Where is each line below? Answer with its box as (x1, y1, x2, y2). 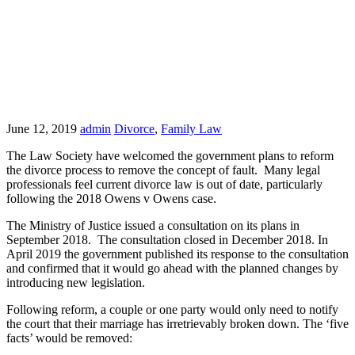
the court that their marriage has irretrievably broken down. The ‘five (6, 317, 349, 330)
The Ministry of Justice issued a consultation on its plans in (6, 219, 300, 232)
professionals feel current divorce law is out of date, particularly (6, 177, 323, 191)
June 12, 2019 (6, 122, 77, 136)
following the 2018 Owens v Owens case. (6, 192, 216, 205)
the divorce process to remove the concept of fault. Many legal (6, 163, 320, 177)
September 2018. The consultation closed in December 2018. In (6, 233, 328, 246)
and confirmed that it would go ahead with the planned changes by (6, 261, 338, 275)
